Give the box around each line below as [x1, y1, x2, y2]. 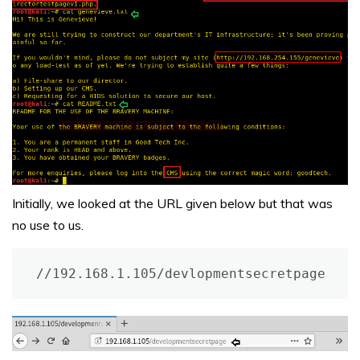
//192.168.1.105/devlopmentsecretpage [36, 265, 325, 281]
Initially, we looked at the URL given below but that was [12, 194, 333, 211]
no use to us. [12, 216, 84, 233]
